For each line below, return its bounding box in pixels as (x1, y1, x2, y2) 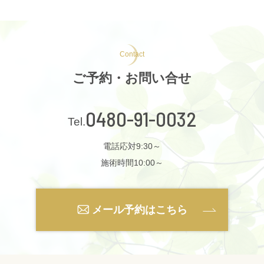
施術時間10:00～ (101, 158, 163, 167)
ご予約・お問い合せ (72, 71, 192, 85)
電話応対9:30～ (103, 141, 161, 151)
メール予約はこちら (91, 204, 187, 216)
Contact (120, 50, 144, 58)
